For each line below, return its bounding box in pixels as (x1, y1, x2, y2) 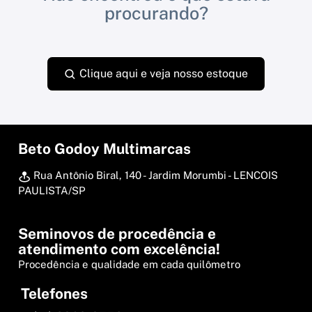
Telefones (21, 285, 88, 303)
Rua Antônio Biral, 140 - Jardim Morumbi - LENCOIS (31, 169, 278, 182)
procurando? (104, 3, 208, 24)
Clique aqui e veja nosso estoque (77, 67, 248, 81)
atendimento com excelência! (18, 240, 220, 258)
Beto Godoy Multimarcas (18, 140, 191, 158)
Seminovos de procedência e (18, 225, 216, 243)
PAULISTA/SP (18, 185, 86, 197)
